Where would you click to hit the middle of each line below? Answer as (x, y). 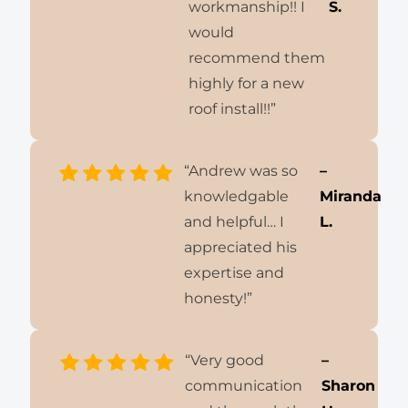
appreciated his (241, 248)
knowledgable (237, 197)
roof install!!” (232, 109)
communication (244, 386)
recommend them (256, 58)
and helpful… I (235, 222)
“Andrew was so (241, 171)
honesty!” (219, 299)
